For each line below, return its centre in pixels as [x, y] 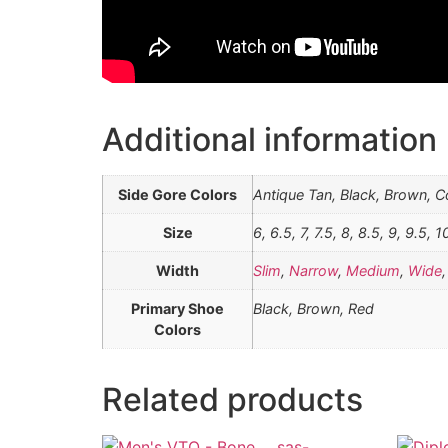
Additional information [269, 140]
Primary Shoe [177, 309]
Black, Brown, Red [313, 309]
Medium [373, 271]
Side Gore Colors [177, 195]
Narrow [313, 271]
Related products [232, 400]
